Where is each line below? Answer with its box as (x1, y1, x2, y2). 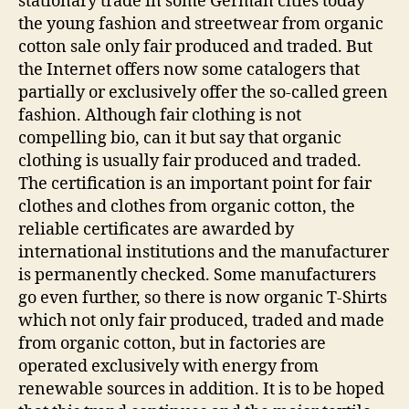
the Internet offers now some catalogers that (18, 58, 360, 80)
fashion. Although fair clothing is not (18, 104, 301, 126)
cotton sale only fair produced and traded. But (18, 36, 372, 58)
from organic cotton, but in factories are (18, 332, 326, 354)
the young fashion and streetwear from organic (18, 13, 383, 35)
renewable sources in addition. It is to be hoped (18, 378, 384, 400)
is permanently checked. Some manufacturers (18, 264, 376, 286)
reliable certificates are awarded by (18, 218, 294, 240)
